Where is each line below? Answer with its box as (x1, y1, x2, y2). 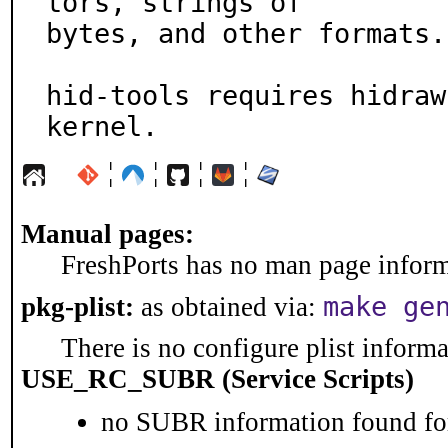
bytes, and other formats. (46, 18, 446, 49)
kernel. (46, 111, 158, 142)
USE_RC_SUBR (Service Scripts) (21, 364, 414, 394)
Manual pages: (21, 219, 194, 249)
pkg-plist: (21, 292, 134, 322)
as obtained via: (134, 292, 323, 322)
